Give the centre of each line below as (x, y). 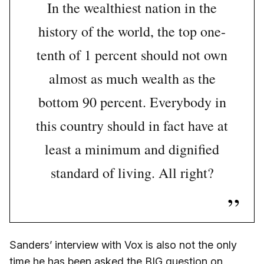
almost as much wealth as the (132, 79)
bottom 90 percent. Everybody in (132, 102)
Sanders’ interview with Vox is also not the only (123, 245)
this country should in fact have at (132, 126)
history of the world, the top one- (132, 32)
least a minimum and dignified (132, 149)
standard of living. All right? (132, 173)
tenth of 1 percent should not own (132, 55)
